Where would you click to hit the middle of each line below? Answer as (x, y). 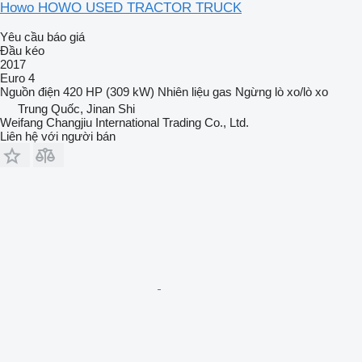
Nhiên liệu (183, 92)
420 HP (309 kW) (109, 92)
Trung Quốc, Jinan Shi (76, 109)
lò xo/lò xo (301, 92)
